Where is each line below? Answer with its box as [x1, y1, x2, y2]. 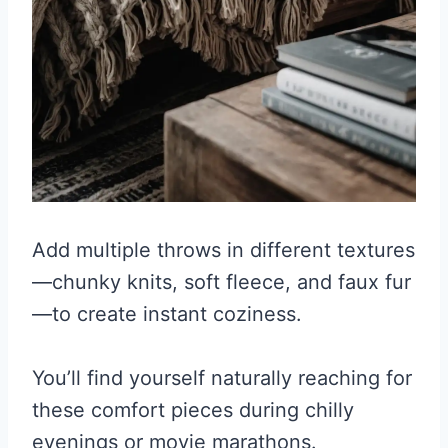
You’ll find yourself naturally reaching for [32, 366, 412, 391]
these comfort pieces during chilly [32, 398, 354, 423]
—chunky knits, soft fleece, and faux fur [32, 270, 411, 295]
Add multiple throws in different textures [32, 238, 415, 263]
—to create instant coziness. [32, 302, 302, 327]
